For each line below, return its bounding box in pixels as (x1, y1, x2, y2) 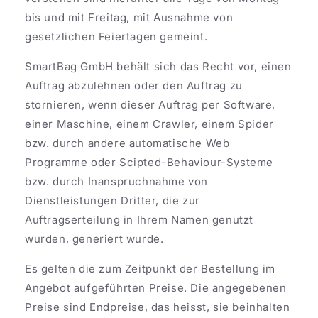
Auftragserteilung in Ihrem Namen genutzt (25, 212, 254, 226)
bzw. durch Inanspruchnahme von (25, 174, 209, 188)
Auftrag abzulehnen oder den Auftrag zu (25, 78, 243, 92)
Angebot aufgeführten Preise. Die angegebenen (25, 280, 287, 295)
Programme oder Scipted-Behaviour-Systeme (25, 155, 274, 169)
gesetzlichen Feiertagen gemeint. (25, 29, 211, 43)
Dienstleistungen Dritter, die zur (25, 193, 200, 207)
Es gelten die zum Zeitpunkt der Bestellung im (25, 261, 276, 275)
